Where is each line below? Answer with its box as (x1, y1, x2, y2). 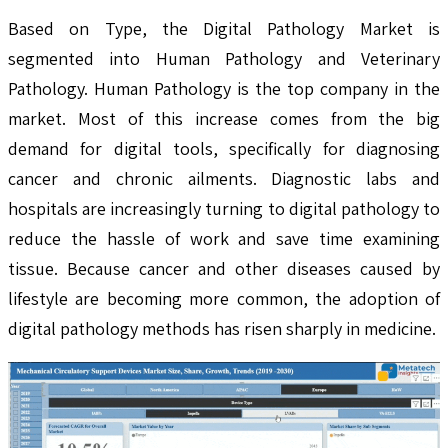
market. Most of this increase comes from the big (8, 106, 440, 130)
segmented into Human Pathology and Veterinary (8, 46, 440, 70)
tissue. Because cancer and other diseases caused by (8, 256, 440, 280)
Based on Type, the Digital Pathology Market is (8, 16, 440, 40)
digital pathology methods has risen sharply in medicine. (8, 316, 436, 340)
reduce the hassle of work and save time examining (8, 226, 440, 250)
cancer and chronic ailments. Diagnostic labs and (8, 166, 440, 190)
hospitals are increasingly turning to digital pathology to (8, 196, 440, 220)
